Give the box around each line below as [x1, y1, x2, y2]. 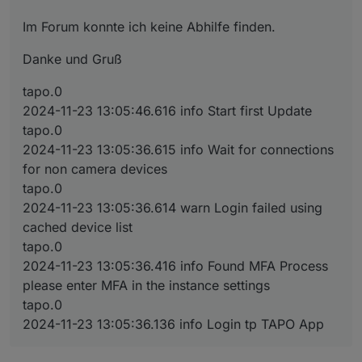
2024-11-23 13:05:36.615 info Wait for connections [23, 141, 334, 158]
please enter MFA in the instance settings [23, 277, 270, 294]
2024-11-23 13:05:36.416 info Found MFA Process [23, 258, 328, 275]
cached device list [23, 219, 133, 236]
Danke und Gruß [23, 51, 122, 68]
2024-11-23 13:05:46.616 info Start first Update [23, 103, 312, 120]
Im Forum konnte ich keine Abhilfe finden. [23, 19, 276, 36]
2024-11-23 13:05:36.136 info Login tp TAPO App [23, 316, 324, 333]
